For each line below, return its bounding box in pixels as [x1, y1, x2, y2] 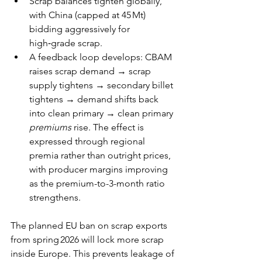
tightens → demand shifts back [29, 93, 161, 105]
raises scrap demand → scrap [29, 65, 153, 77]
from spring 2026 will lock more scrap [11, 233, 166, 245]
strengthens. [29, 191, 83, 203]
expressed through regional [29, 135, 147, 147]
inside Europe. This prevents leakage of [11, 247, 177, 259]
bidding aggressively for [29, 23, 132, 35]
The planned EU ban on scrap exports [11, 219, 170, 231]
